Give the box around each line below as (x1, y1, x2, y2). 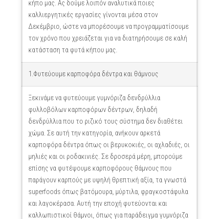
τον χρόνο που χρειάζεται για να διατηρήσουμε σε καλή (28, 34, 187, 43)
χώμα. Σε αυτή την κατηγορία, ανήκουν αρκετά (28, 129, 160, 137)
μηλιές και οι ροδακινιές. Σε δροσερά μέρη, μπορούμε (28, 153, 182, 161)
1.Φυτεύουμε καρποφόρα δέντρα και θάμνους (28, 70, 158, 78)
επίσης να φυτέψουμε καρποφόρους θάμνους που (28, 164, 172, 173)
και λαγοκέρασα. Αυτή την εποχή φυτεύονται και (28, 199, 167, 208)
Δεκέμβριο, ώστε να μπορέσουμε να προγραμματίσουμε (28, 22, 189, 31)
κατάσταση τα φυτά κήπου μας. (28, 46, 117, 54)
